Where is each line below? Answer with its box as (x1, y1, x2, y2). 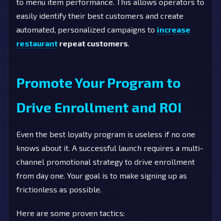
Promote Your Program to (16, 74, 181, 91)
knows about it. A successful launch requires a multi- (16, 143, 203, 152)
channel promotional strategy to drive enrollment (16, 156, 195, 166)
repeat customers (58, 38, 128, 48)
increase (157, 24, 190, 34)
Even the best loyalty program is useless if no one (16, 129, 195, 139)
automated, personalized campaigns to (16, 24, 157, 34)
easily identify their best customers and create (16, 10, 184, 20)
